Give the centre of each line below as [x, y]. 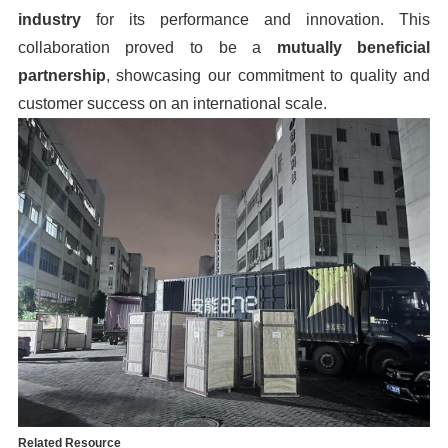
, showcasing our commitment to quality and [268, 75]
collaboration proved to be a [147, 47]
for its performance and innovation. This [255, 19]
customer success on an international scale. [172, 103]
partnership [61, 75]
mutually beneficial [353, 47]
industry [49, 19]
